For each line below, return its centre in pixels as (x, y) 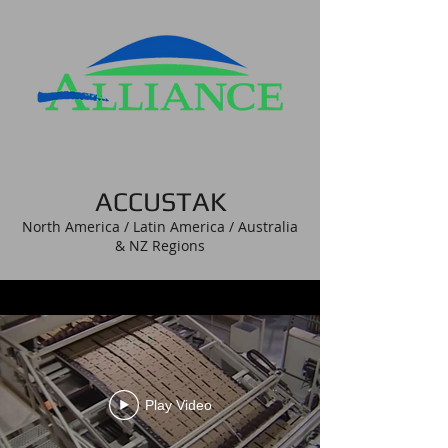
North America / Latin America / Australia (160, 226)
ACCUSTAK (160, 201)
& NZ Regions (160, 245)
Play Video (178, 405)
